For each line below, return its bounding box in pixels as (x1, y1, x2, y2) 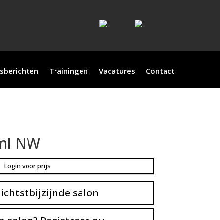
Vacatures (98, 66, 135, 76)
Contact (145, 66, 175, 76)
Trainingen (49, 66, 88, 76)
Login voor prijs (4, 161, 51, 170)
